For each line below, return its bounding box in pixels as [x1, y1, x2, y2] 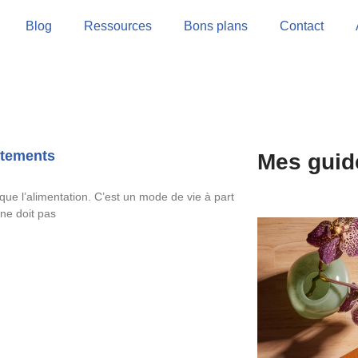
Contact [279, 19, 324, 33]
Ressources [83, 19, 152, 33]
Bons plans [183, 19, 248, 33]
